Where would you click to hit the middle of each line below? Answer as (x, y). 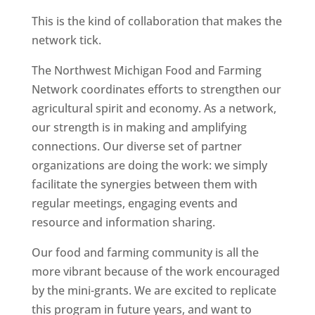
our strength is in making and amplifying (139, 127)
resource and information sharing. (123, 222)
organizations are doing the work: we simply (149, 165)
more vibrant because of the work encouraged (155, 271)
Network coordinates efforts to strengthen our (156, 89)
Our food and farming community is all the (145, 252)
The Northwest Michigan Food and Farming (146, 70)
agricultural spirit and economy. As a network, (154, 108)
